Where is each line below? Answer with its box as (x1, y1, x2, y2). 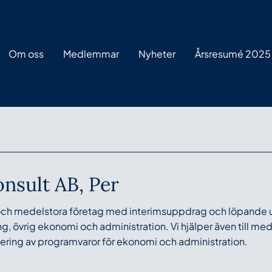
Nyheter (138, 47, 175, 60)
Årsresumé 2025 (195, 47, 271, 60)
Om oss (8, 47, 44, 60)
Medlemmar (63, 47, 119, 60)
